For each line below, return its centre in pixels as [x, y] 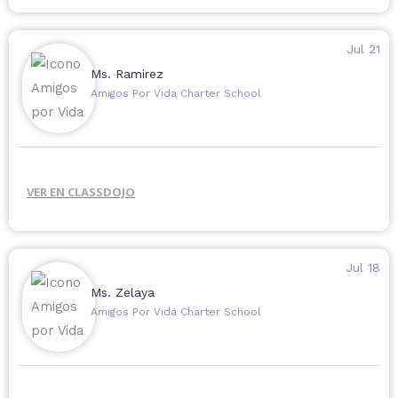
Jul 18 [362, 268]
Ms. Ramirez [127, 74]
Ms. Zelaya [122, 293]
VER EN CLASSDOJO [81, 192]
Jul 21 [363, 49]
